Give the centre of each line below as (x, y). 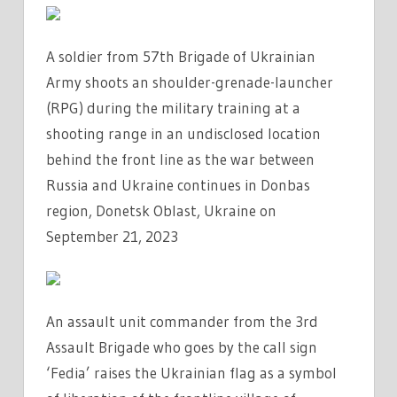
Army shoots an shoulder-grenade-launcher (190, 82)
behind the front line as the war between (180, 159)
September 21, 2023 (112, 236)
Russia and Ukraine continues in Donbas (178, 184)
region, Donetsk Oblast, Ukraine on (161, 210)
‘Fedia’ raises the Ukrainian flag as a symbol (191, 372)
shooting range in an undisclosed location (183, 133)
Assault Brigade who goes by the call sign (182, 346)
